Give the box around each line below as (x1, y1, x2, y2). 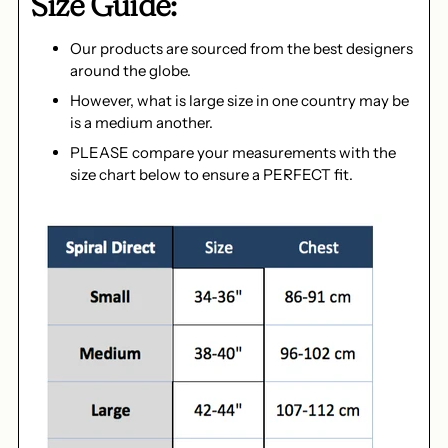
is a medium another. (70, 113, 213, 133)
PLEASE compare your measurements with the (70, 143, 396, 163)
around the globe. (70, 61, 191, 81)
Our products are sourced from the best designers (70, 39, 413, 59)
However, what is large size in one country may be (70, 91, 409, 111)
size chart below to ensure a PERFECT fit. (70, 165, 359, 185)
